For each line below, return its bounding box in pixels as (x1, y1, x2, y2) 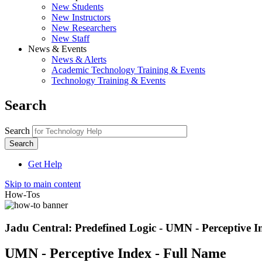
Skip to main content (5, 178, 81, 189)
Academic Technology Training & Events (51, 65, 205, 75)
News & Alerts (51, 54, 106, 64)
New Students (51, 2, 104, 12)
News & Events (28, 44, 87, 54)
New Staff (51, 33, 89, 43)
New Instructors (51, 12, 111, 22)
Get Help (28, 158, 62, 169)
